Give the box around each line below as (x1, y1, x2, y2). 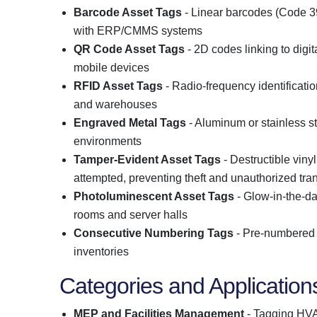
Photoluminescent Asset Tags (74, 190, 234, 202)
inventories (74, 245, 129, 258)
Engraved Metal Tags (74, 116, 186, 129)
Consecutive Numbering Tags (74, 226, 234, 239)
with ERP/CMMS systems (74, 24, 202, 37)
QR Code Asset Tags (74, 42, 185, 55)
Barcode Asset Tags (74, 6, 182, 18)
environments (74, 134, 142, 147)
